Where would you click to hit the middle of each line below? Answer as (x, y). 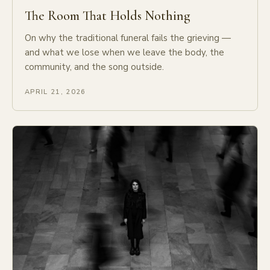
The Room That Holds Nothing (108, 16)
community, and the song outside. (94, 67)
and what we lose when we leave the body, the (124, 53)
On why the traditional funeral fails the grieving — (128, 38)
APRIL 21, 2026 (55, 92)
